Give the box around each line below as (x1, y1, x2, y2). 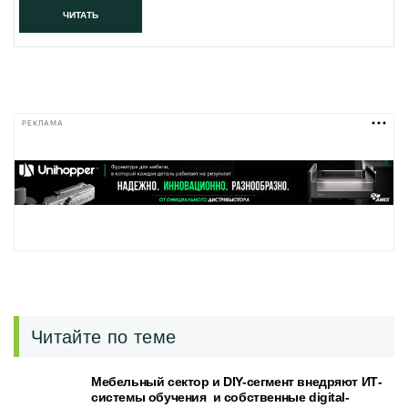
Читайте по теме (31, 326, 177, 347)
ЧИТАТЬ (63, 10, 98, 20)
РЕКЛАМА (22, 118, 64, 127)
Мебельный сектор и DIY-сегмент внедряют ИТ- (91, 374, 382, 389)
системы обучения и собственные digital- (91, 390, 350, 404)
